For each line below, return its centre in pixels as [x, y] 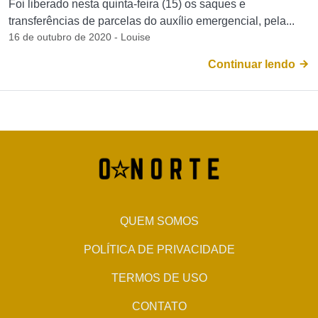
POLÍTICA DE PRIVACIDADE [159, 250]
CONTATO [159, 306]
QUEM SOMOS [159, 221]
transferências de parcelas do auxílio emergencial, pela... [152, 21]
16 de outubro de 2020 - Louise [79, 37]
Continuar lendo [253, 64]
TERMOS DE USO [159, 278]
